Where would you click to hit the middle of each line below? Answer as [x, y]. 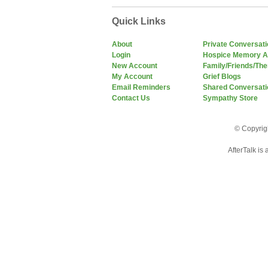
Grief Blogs [222, 77]
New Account [135, 66]
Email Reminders [141, 87]
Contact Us [131, 98]
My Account [132, 77]
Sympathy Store [230, 98]
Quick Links [139, 21]
